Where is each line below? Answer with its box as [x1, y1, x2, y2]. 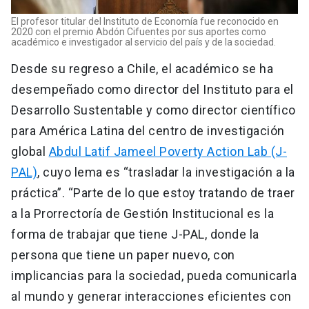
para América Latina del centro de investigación [11, 123, 285, 139]
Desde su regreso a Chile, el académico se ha [11, 61, 273, 77]
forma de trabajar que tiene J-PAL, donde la [11, 227, 259, 242]
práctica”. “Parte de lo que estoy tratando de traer [11, 186, 295, 201]
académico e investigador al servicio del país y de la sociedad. [11, 37, 276, 48]
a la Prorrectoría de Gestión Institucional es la [11, 206, 274, 221]
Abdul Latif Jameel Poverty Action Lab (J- [48, 144, 287, 159]
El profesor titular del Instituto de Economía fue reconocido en [11, 16, 279, 28]
